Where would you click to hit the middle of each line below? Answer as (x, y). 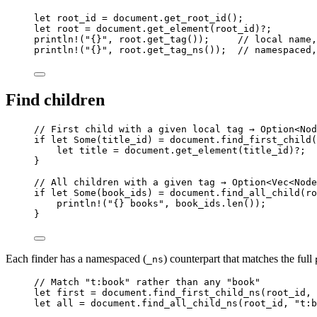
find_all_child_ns (190, 304)
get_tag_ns (175, 50)
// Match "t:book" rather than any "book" (147, 282)
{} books (136, 204)
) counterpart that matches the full (239, 259)
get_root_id (195, 18)
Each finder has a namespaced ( (76, 259)
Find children (55, 100)
